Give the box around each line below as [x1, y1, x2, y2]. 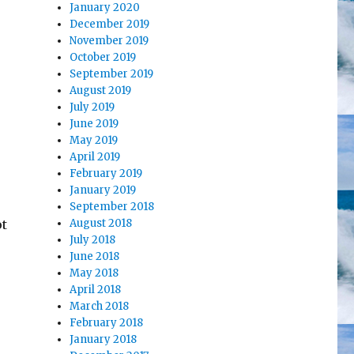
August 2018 [70, 217, 133, 231]
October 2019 [70, 51, 137, 65]
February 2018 [70, 316, 144, 330]
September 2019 [70, 67, 154, 81]
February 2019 [70, 167, 143, 181]
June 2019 [70, 117, 119, 131]
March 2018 [70, 299, 130, 314]
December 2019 [70, 17, 150, 32]
